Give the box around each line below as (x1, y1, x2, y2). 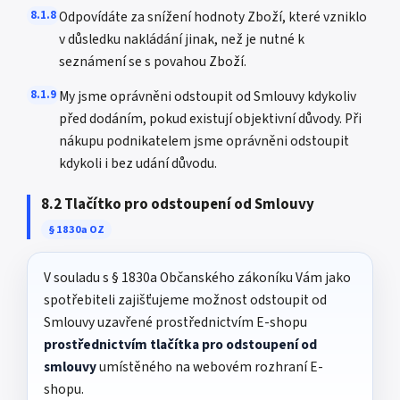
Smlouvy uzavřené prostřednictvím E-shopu (44, 312, 307, 332)
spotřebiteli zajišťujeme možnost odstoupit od (44, 290, 327, 310)
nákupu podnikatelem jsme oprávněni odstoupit (59, 131, 349, 151)
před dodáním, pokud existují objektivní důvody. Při (59, 109, 362, 129)
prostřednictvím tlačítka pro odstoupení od (44, 335, 317, 354)
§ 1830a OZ (48, 221, 104, 237)
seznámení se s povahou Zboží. (59, 52, 246, 71)
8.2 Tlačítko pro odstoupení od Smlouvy (41, 194, 314, 215)
